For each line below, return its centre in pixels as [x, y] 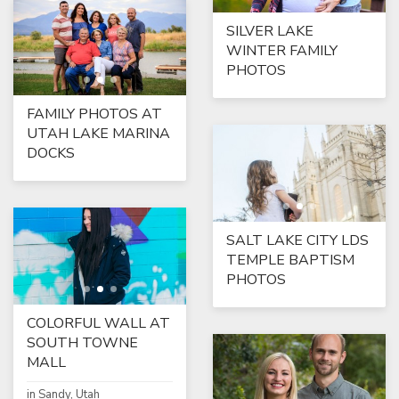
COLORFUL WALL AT [98, 324]
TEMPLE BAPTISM [290, 261]
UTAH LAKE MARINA [98, 134]
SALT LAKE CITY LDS [297, 241]
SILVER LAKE [270, 32]
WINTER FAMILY [282, 51]
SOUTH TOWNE [82, 343]
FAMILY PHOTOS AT [94, 114]
